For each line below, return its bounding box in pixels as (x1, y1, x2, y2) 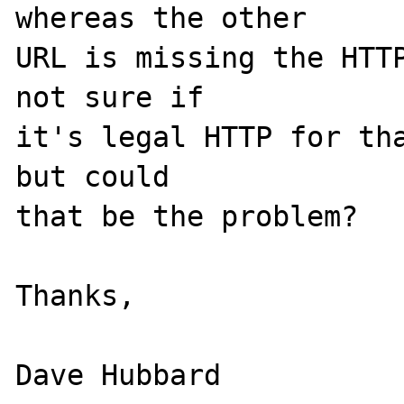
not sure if (15, 81, 205, 114)
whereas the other (15, 2, 308, 34)
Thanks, (15, 280, 136, 312)
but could (15, 161, 170, 193)
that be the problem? (15, 200, 359, 233)
